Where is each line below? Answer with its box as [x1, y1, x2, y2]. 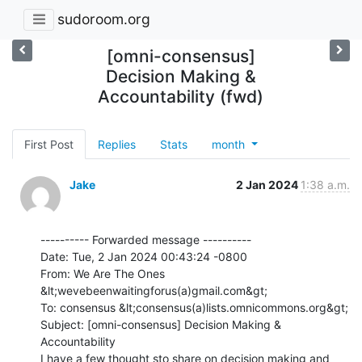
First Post [24, 137, 74, 151]
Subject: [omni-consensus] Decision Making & [40, 317, 281, 331]
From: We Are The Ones [40, 266, 165, 280]
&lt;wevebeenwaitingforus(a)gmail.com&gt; [40, 283, 267, 297]
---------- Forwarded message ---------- [40, 232, 251, 246]
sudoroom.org [57, 11, 150, 28]
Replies [98, 137, 136, 151]
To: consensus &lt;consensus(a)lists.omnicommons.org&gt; [40, 300, 348, 314]
